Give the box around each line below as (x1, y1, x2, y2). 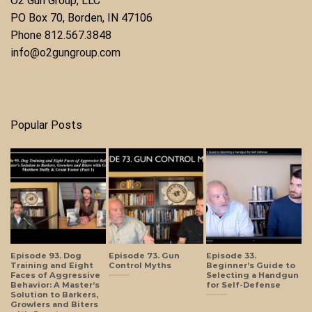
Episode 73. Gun (108, 250, 180, 260)
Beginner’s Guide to (206, 260, 296, 270)
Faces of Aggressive (10, 270, 100, 280)
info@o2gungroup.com (10, 45, 120, 59)
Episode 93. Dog (10, 250, 81, 260)
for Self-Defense (206, 279, 281, 290)
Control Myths (108, 260, 171, 270)
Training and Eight (10, 260, 93, 270)
